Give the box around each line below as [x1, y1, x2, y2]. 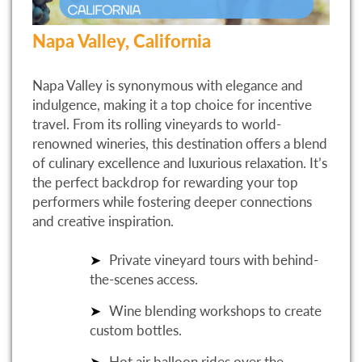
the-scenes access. [90, 270, 198, 288]
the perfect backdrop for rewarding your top [32, 173, 298, 191]
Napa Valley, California [32, 29, 211, 52]
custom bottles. [90, 321, 182, 339]
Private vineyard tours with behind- [109, 250, 318, 268]
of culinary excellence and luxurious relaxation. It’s [32, 154, 327, 171]
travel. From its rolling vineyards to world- [32, 115, 281, 133]
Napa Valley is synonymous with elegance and [32, 76, 303, 94]
